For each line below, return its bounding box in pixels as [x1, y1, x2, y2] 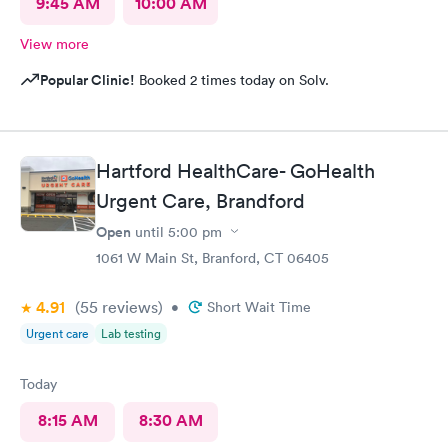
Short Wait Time [207, 297, 311, 316]
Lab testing [101, 324, 161, 342]
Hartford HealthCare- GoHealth [96, 158, 375, 183]
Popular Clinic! [40, 70, 135, 90]
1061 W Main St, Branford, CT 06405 [96, 248, 329, 267]
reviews [98, 296, 158, 317]
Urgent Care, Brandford [96, 188, 305, 213]
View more [20, 35, 89, 53]
